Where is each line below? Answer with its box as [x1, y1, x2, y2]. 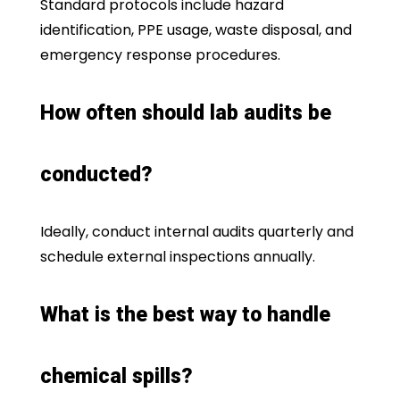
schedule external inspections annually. [39, 246, 315, 268]
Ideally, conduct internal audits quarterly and [39, 221, 354, 243]
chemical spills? [39, 364, 193, 389]
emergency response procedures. [39, 45, 280, 66]
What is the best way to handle [39, 303, 330, 328]
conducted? [39, 162, 153, 187]
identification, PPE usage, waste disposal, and [39, 20, 352, 41]
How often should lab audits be [39, 101, 331, 126]
